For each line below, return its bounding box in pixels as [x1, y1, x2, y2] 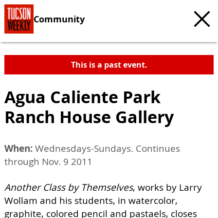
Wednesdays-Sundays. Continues [33, 142, 180, 155]
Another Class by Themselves [4, 181, 133, 194]
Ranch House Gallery [4, 105, 174, 128]
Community [34, 13, 85, 25]
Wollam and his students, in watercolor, [4, 194, 178, 207]
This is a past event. [71, 59, 147, 70]
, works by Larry [133, 181, 202, 194]
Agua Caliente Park [4, 85, 161, 109]
